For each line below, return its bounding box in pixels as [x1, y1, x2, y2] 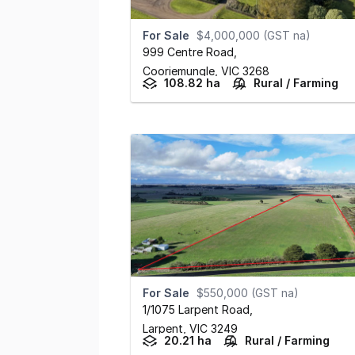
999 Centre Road [142, 45, 234, 59]
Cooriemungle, [142, 64, 221, 78]
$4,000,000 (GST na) [196, 29, 311, 43]
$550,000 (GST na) [196, 286, 299, 300]
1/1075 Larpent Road [142, 303, 250, 317]
